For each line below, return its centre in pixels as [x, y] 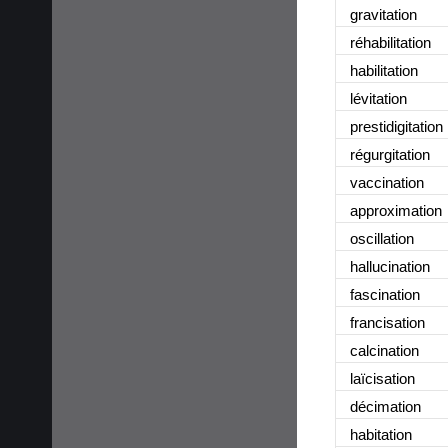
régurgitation [390, 154]
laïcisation [382, 378]
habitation [381, 434]
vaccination [387, 182]
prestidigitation [396, 126]
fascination [385, 294]
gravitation [383, 14]
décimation [385, 406]
